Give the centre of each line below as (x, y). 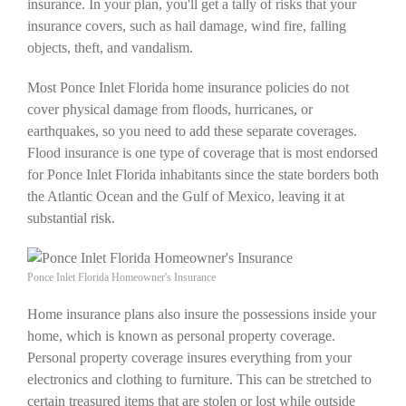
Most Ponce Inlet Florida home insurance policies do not (188, 88)
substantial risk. (71, 218)
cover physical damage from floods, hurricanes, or (170, 110)
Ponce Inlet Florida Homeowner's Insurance (121, 278)
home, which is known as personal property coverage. (181, 336)
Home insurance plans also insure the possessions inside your (202, 314)
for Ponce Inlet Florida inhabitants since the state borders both (203, 175)
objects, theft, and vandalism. (110, 48)
